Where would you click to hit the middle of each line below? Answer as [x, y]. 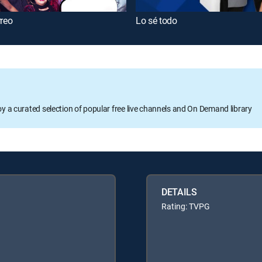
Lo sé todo [156, 20]
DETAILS [179, 192]
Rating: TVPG [186, 206]
